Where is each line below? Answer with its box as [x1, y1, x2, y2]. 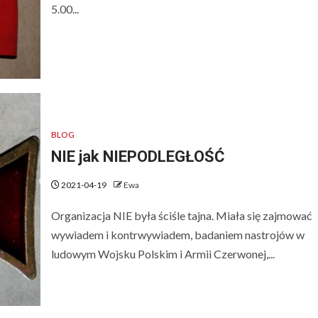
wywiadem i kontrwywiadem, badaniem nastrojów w [50, 227, 305, 241]
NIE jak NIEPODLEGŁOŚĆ [50, 147, 224, 165]
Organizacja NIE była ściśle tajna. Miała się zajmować [50, 208, 312, 222]
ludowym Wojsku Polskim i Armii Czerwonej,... [50, 246, 275, 261]
